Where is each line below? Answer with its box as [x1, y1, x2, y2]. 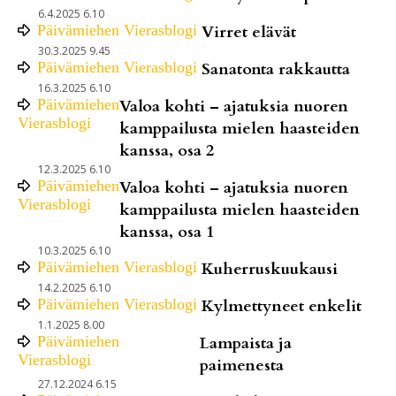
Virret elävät [202, 20, 296, 43]
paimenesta [199, 354, 284, 377]
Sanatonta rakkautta [202, 57, 350, 80]
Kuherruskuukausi [202, 257, 338, 280]
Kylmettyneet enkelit [202, 294, 362, 317]
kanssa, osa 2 [119, 139, 214, 162]
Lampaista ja [199, 331, 292, 354]
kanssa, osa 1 [119, 220, 214, 243]
